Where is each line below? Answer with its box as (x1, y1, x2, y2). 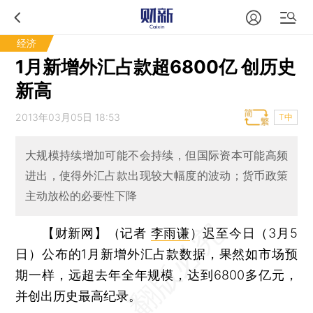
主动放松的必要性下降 (24, 189, 137, 203)
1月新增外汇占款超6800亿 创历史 (15, 56, 296, 78)
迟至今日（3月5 (203, 225, 298, 240)
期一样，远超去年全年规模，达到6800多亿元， (15, 267, 298, 282)
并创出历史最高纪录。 (15, 288, 142, 303)
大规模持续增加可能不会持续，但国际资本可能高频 (24, 148, 289, 163)
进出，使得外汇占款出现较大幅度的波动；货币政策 (24, 168, 289, 183)
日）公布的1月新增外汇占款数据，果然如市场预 (15, 246, 298, 261)
